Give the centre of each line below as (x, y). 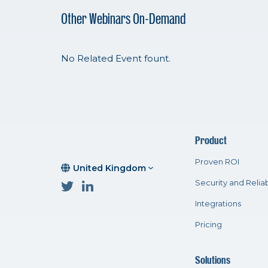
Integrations (218, 203)
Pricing (208, 224)
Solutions (212, 260)
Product (211, 140)
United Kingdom (110, 168)
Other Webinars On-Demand (123, 19)
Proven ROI (217, 161)
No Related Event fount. (116, 58)
